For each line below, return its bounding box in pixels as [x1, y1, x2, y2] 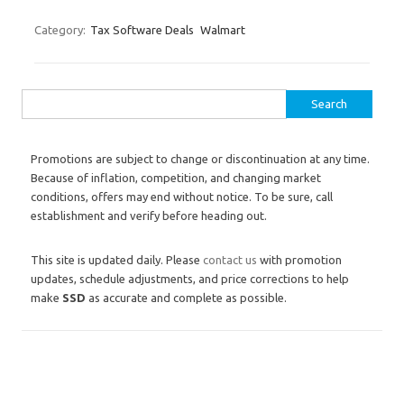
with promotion [257, 253, 342, 266]
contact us [203, 253, 257, 266]
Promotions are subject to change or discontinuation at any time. [31, 152, 370, 165]
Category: [34, 23, 88, 36]
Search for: [22, 94, 79, 106]
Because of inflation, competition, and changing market [31, 171, 321, 184]
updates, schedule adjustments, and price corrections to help [31, 272, 349, 285]
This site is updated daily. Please [31, 253, 203, 266]
